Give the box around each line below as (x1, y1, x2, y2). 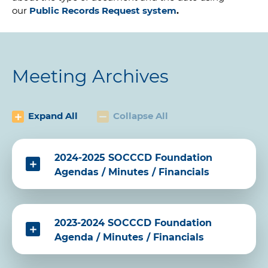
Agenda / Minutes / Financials (54, 232, 204, 243)
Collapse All (112, 110, 168, 122)
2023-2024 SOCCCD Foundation (54, 217, 212, 229)
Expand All (28, 110, 78, 122)
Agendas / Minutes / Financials (54, 166, 209, 178)
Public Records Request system (29, 5, 176, 17)
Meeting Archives (12, 65, 169, 88)
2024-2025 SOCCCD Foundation (54, 152, 212, 164)
